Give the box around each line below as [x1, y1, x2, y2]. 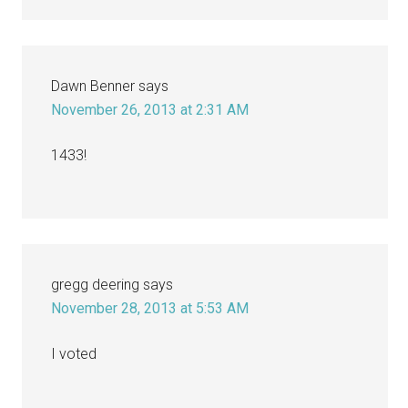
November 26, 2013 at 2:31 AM [51, 100, 250, 118]
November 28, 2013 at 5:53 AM [51, 299, 250, 317]
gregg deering [51, 275, 140, 293]
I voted [51, 344, 97, 362]
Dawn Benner [51, 76, 136, 95]
